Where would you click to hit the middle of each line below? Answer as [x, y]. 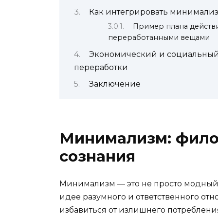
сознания [97, 156]
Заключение [115, 84]
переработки [101, 68]
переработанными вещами [159, 37]
